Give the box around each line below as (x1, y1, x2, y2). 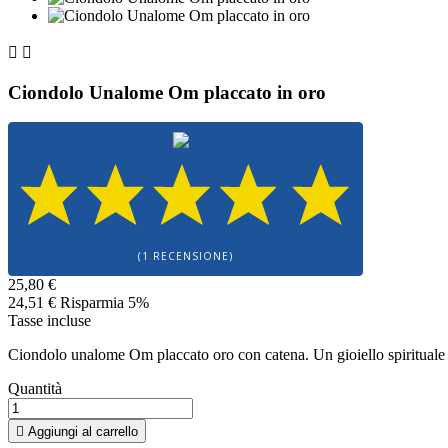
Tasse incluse (8, 312, 91, 330)
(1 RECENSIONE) (138, 249, 234, 264)
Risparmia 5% (60, 294, 149, 312)
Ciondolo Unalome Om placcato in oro (8, 81, 326, 103)
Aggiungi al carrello (28, 424, 138, 440)
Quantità (8, 380, 62, 398)
